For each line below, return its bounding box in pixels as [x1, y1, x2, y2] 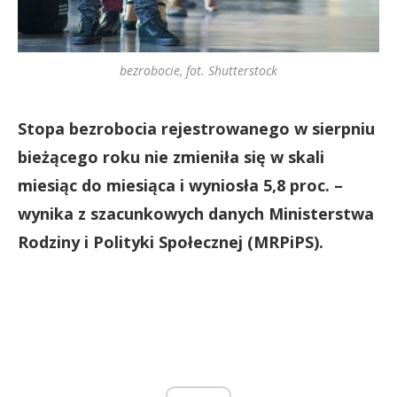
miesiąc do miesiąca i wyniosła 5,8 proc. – [18, 174, 343, 196]
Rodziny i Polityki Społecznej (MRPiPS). [18, 230, 323, 253]
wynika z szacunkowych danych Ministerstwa [18, 202, 374, 224]
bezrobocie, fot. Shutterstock [120, 61, 277, 79]
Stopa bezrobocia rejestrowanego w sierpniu [18, 117, 375, 139]
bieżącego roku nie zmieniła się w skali [18, 145, 324, 167]
